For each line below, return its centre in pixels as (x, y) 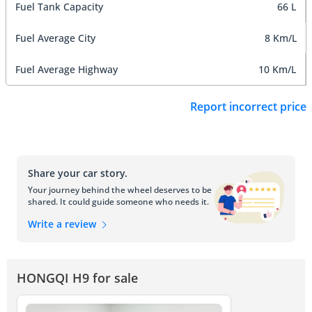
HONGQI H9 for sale (77, 278)
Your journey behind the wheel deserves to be (120, 190)
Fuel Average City (55, 38)
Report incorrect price (248, 106)
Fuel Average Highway (67, 69)
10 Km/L (277, 69)
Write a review (63, 224)
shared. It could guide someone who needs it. (118, 202)
